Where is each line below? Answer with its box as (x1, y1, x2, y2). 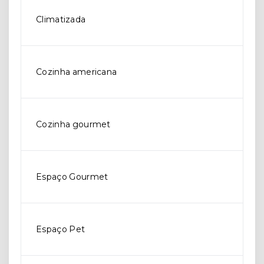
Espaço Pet (36, 224, 85, 235)
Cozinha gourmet (36, 119, 111, 130)
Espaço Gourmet (36, 171, 108, 183)
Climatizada (36, 14, 86, 25)
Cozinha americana (36, 67, 117, 78)
